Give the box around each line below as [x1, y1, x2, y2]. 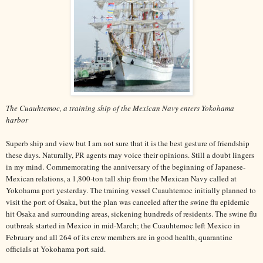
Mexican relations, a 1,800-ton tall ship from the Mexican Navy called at [6, 173, 237, 184]
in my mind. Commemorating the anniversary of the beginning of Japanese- [6, 161, 245, 173]
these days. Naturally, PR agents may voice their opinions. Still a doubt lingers [6, 150, 254, 161]
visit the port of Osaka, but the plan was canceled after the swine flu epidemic [6, 197, 249, 208]
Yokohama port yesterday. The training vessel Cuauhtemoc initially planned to [6, 185, 256, 196]
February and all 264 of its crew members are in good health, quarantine [6, 232, 232, 243]
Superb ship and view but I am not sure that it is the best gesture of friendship [6, 138, 249, 149]
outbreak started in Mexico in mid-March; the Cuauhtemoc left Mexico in [6, 220, 240, 231]
